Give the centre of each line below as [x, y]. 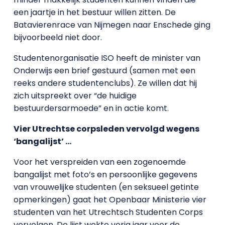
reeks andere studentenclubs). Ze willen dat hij [105, 83]
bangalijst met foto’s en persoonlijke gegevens [105, 174]
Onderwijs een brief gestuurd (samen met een [104, 70]
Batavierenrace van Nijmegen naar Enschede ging [112, 25]
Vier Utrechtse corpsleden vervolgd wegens [106, 129]
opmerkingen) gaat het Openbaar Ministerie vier [110, 199]
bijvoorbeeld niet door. [58, 37]
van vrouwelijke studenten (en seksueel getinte [106, 187]
